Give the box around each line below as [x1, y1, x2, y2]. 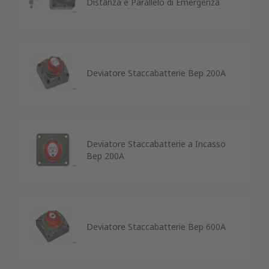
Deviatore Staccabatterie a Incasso [86, 138, 226, 150]
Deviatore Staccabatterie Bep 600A [86, 220, 226, 232]
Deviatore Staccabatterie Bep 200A [86, 67, 226, 79]
